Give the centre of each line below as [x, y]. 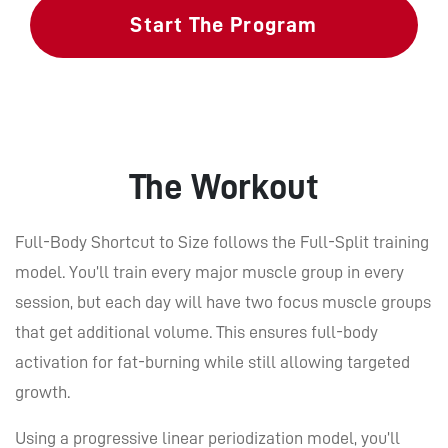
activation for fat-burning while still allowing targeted [212, 361]
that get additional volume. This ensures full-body [196, 331]
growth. [42, 391]
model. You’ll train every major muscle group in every [209, 271]
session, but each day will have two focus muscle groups [223, 301]
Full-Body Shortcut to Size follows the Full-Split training [222, 241]
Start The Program [224, 24]
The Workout [224, 186]
